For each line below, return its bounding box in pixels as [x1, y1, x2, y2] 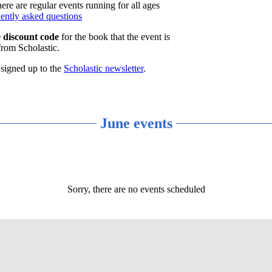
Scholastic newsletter [64, 63, 143, 73]
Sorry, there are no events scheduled [67, 183, 205, 194]
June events [100, 115, 172, 131]
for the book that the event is [58, 32, 170, 42]
